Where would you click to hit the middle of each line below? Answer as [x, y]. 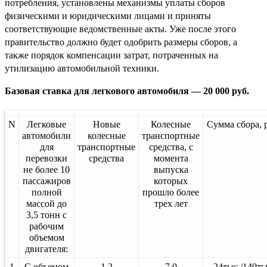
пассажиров [46, 181]
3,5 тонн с [46, 215]
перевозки [46, 158]
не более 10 [46, 169]
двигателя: [46, 249]
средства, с [171, 147]
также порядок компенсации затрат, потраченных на [111, 55]
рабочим [46, 226]
